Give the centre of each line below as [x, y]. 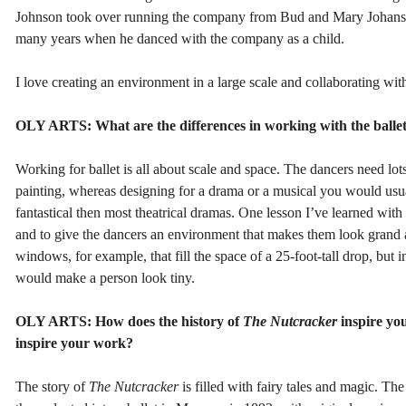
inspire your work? [74, 343]
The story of [52, 386]
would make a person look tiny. [105, 277]
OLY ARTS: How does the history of [129, 321]
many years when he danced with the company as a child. [180, 38]
